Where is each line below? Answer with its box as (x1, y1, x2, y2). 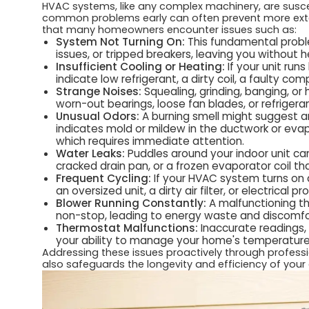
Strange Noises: (56, 84, 142, 99)
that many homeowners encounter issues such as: (42, 23, 297, 37)
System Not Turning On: (56, 34, 186, 50)
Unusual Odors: (56, 109, 140, 124)
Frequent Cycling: (56, 171, 152, 186)
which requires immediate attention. (56, 134, 245, 149)
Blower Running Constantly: (56, 196, 207, 211)
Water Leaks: (56, 146, 126, 161)
